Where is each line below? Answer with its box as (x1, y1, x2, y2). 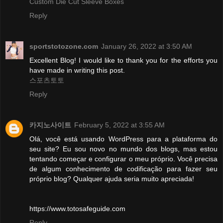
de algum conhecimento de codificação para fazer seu (29, 164, 218, 173)
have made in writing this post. (29, 66, 125, 74)
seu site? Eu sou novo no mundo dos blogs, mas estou (29, 144, 218, 153)
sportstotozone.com (29, 42, 98, 50)
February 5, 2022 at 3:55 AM (74, 120, 165, 129)
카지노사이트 (29, 120, 71, 129)
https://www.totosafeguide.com (29, 204, 125, 213)
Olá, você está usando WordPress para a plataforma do (29, 134, 218, 143)
